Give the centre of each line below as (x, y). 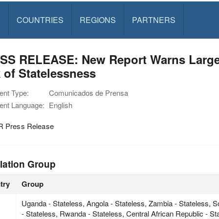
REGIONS (98, 20)
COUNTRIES (40, 20)
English (61, 105)
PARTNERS (153, 20)
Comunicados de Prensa (88, 93)
